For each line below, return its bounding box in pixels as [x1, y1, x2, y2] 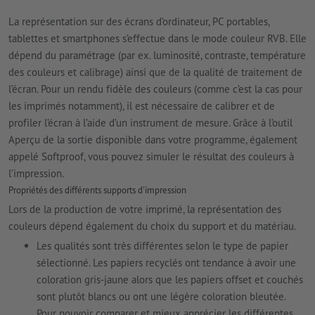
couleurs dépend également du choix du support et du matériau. [8, 219, 296, 233]
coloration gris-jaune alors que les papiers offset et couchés [37, 272, 303, 286]
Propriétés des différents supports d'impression [8, 184, 186, 197]
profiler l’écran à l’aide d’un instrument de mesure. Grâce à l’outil [8, 116, 292, 130]
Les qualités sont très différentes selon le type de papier [37, 238, 288, 252]
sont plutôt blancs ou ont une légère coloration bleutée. [37, 289, 285, 303]
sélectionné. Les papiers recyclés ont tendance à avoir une [37, 255, 296, 269]
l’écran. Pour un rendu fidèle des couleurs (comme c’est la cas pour [8, 82, 302, 96]
